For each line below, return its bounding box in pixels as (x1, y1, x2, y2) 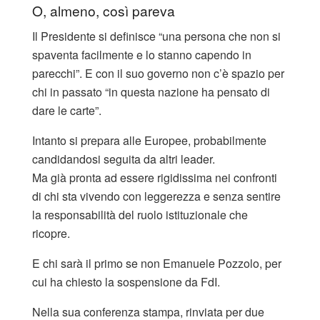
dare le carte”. (32, 102, 101, 119)
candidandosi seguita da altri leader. (32, 151, 215, 168)
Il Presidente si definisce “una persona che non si (32, 28, 281, 45)
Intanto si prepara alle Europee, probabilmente (32, 132, 266, 149)
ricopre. (32, 225, 70, 242)
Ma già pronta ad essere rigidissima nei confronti (32, 169, 277, 186)
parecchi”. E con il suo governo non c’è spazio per (32, 65, 284, 82)
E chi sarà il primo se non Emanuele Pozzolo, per (32, 255, 281, 272)
